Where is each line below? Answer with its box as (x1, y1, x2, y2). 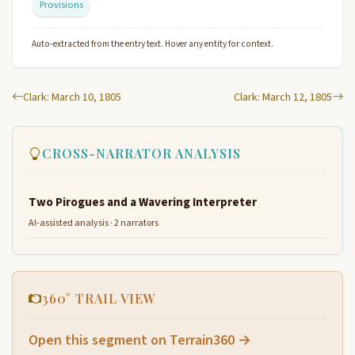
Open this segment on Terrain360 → (29, 330, 251, 351)
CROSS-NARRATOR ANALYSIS (42, 144, 241, 162)
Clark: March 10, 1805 (23, 88, 121, 105)
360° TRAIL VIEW (42, 290, 156, 307)
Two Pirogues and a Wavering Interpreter (29, 193, 257, 211)
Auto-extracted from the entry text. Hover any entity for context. (32, 36, 273, 51)
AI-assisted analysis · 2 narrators (29, 216, 158, 231)
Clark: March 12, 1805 (234, 88, 332, 105)
